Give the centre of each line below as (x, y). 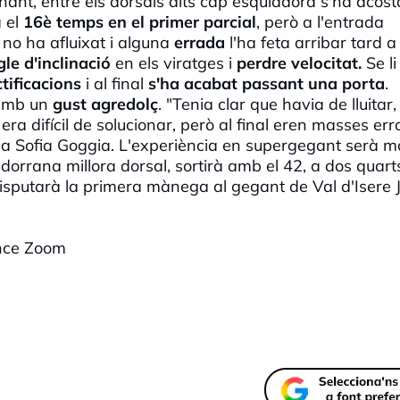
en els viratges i (174, 62)
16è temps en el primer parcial (140, 21)
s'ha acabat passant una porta (267, 83)
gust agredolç (105, 104)
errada (197, 42)
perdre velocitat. (299, 62)
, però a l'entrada (320, 21)
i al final (115, 83)
